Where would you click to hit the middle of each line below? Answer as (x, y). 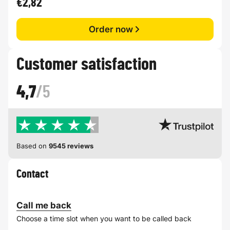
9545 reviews (71, 146)
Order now (111, 29)
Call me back (44, 205)
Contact (32, 174)
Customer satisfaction (87, 64)
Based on (33, 146)
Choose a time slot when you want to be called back (104, 218)
